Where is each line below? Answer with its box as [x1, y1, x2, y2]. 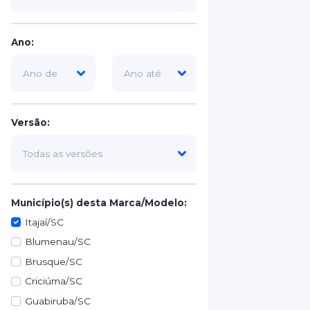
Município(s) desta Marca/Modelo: [11, 197, 187, 208]
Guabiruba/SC [25, 295, 91, 307]
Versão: [11, 117, 50, 128]
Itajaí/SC [25, 217, 64, 228]
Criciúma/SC [25, 275, 83, 287]
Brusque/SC [25, 255, 83, 267]
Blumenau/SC [25, 236, 91, 248]
